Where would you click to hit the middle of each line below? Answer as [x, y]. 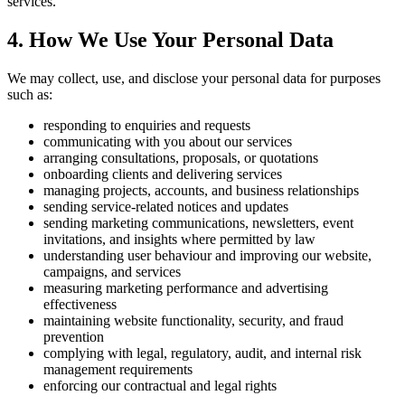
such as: [30, 95]
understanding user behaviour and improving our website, [207, 256]
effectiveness [80, 305]
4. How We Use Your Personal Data [170, 40]
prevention [74, 337]
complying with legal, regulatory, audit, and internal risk [202, 353]
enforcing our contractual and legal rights [160, 386]
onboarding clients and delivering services [163, 174]
